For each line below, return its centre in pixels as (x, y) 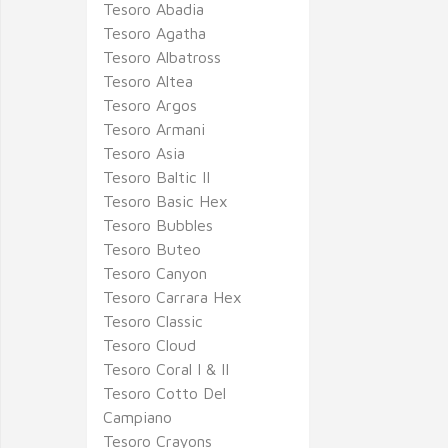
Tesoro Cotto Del (164, 393)
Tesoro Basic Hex (165, 201)
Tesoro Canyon (155, 273)
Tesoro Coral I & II (166, 369)
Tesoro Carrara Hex (172, 297)
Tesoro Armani (154, 129)
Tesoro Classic (153, 321)
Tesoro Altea (148, 81)
